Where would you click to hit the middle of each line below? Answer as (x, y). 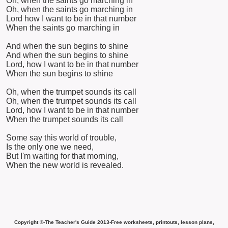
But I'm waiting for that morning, (62, 156)
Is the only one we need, (50, 147)
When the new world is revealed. (65, 165)
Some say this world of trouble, (61, 137)
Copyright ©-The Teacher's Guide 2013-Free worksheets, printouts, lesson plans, (114, 222)
